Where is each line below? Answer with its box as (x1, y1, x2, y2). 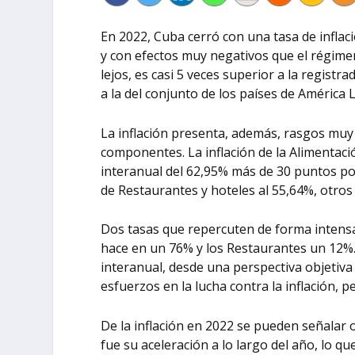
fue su (101, 335, 142, 353)
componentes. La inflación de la (101, 143, 290, 161)
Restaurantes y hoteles (118, 181, 256, 199)
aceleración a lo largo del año (141, 335, 315, 353)
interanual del (101, 162, 187, 180)
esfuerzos (101, 277, 164, 296)
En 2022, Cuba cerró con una (101, 28, 271, 45)
